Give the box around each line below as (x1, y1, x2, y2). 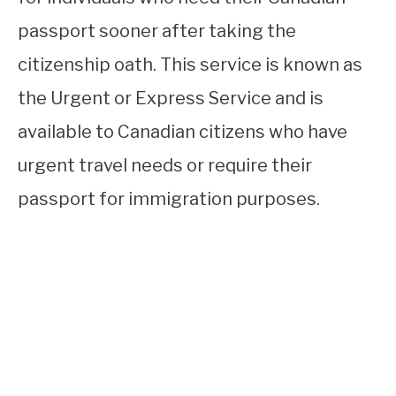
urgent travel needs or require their (18, 154, 312, 176)
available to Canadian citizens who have (18, 120, 347, 142)
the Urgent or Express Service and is (18, 87, 324, 109)
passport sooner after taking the (18, 19, 296, 42)
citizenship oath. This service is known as (18, 53, 362, 75)
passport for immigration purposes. (18, 187, 320, 209)
